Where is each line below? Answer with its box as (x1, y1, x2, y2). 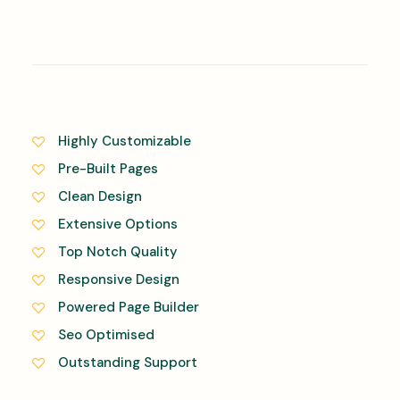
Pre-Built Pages (57, 160, 158, 178)
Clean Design (57, 187, 142, 205)
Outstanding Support (57, 354, 197, 371)
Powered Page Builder (57, 298, 199, 316)
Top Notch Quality (57, 243, 178, 261)
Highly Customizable (57, 132, 191, 150)
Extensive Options (57, 215, 178, 233)
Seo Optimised (57, 326, 154, 344)
